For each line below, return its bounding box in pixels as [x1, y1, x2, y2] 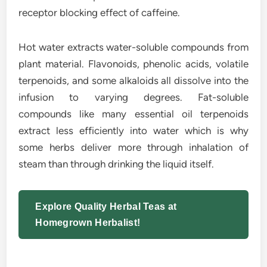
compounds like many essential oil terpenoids [18, 108, 249, 120]
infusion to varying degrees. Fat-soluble [18, 91, 249, 103]
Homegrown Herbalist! [35, 218, 141, 228]
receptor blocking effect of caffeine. [18, 7, 181, 18]
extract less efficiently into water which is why [18, 125, 249, 136]
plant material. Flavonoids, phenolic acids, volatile [18, 58, 249, 70]
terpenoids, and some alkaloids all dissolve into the [18, 74, 249, 86]
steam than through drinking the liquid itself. [18, 158, 215, 170]
